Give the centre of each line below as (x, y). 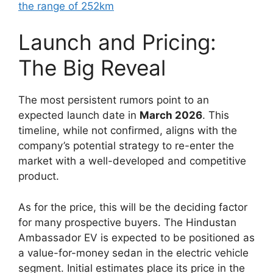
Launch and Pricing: (117, 42)
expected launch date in (79, 115)
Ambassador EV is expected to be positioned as (136, 237)
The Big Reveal (92, 68)
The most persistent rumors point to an (114, 100)
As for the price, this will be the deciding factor (133, 207)
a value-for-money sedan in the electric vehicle (133, 253)
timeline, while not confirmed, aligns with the (128, 131)
